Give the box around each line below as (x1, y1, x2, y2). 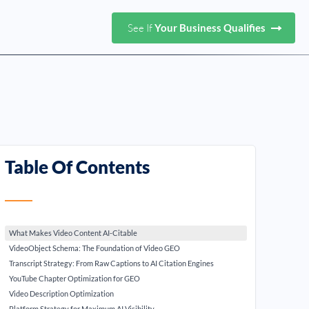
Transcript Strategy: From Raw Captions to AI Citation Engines (9, 259, 215, 268)
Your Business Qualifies (154, 21, 268, 34)
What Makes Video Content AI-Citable (9, 228, 138, 237)
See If (128, 21, 154, 34)
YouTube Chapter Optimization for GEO (9, 274, 141, 283)
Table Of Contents (5, 156, 150, 178)
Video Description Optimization (9, 289, 114, 298)
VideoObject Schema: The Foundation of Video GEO (9, 243, 181, 252)
